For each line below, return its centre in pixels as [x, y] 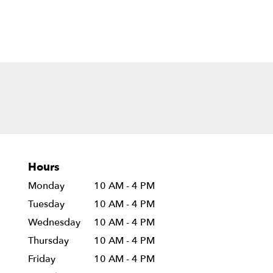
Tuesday [46, 204]
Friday [42, 259]
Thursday [48, 241]
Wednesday [54, 223]
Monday [46, 186]
